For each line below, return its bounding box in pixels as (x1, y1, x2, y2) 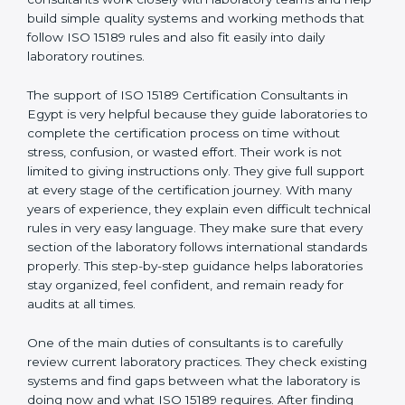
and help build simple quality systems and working (27, 68, 335, 83)
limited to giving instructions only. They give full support (27, 221, 364, 236)
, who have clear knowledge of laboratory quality (64, 11, 361, 26)
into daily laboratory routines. (27, 106, 202, 121)
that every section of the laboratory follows (27, 297, 287, 312)
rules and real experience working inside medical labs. (27, 30, 359, 45)
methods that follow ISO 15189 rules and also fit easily (27, 87, 353, 102)
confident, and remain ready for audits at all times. (27, 353, 333, 369)
